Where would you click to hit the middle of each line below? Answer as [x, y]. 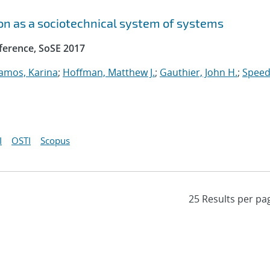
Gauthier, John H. [199, 72]
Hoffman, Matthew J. [109, 72]
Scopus [55, 140]
